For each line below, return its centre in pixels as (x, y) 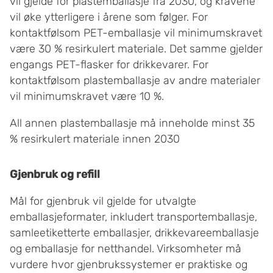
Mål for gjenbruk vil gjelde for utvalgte (103, 201)
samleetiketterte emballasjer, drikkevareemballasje (134, 233)
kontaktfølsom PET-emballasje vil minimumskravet (136, 33)
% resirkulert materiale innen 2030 (95, 139)
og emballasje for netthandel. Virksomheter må (126, 249)
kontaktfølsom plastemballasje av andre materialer (135, 81)
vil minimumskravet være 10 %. (87, 97)
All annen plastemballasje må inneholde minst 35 (132, 123)
